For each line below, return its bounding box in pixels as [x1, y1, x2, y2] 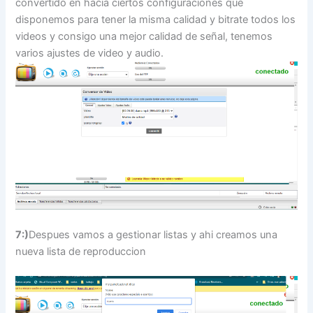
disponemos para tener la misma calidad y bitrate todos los [15, 13, 296, 26]
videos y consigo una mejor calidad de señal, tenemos [15, 29, 273, 43]
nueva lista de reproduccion [15, 245, 147, 258]
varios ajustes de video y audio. [15, 46, 164, 59]
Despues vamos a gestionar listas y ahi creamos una [29, 228, 278, 241]
